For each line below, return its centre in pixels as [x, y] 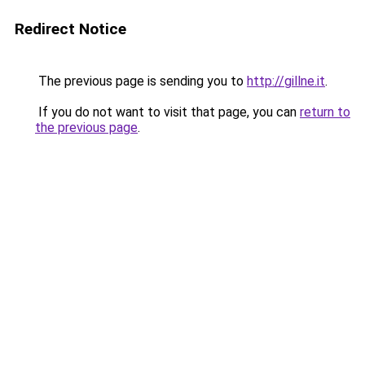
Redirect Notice [70, 29]
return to [325, 112]
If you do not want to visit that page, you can [167, 112]
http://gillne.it [286, 81]
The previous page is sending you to [141, 81]
